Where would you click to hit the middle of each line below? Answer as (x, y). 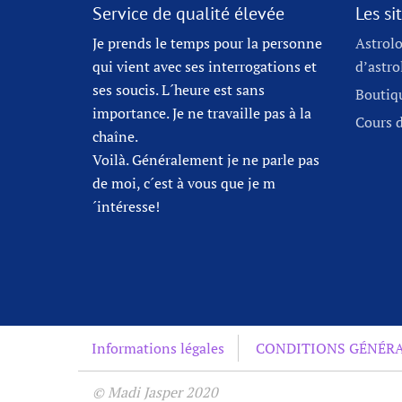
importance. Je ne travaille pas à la (202, 113)
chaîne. (115, 136)
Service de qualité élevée (188, 13)
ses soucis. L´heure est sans (179, 90)
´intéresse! (126, 206)
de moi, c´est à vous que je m (184, 183)
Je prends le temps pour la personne (207, 43)
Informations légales (158, 348)
